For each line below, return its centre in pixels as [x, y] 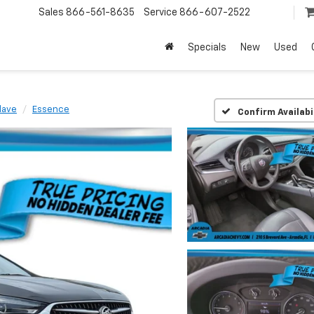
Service [161, 13]
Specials [207, 48]
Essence [51, 110]
